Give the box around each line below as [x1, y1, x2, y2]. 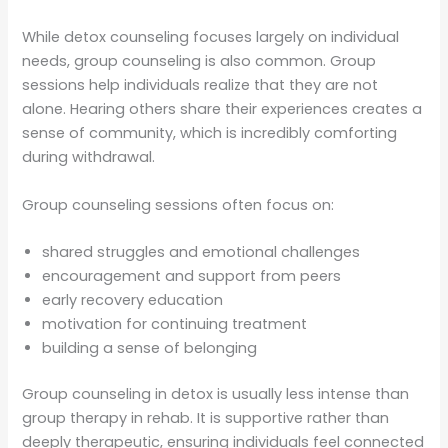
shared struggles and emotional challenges [42, 242, 361, 262]
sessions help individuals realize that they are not [22, 75, 379, 96]
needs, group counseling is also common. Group [22, 51, 377, 72]
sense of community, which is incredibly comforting [22, 123, 398, 144]
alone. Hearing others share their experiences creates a [22, 99, 423, 120]
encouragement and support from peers [42, 266, 342, 286]
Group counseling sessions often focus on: [22, 194, 335, 215]
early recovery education [42, 290, 224, 310]
